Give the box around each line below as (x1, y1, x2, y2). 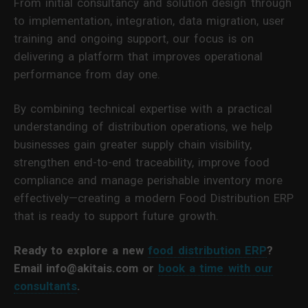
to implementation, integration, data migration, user (14, 13, 285, 27)
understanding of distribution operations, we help (14, 119, 273, 133)
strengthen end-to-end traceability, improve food (14, 155, 270, 169)
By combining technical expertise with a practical (14, 101, 272, 115)
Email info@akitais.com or (14, 261, 159, 275)
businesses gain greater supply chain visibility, (14, 137, 252, 151)
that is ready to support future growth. (14, 208, 219, 223)
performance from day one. (14, 67, 161, 81)
